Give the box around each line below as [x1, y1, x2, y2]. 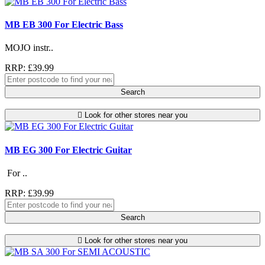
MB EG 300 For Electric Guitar [5, 144, 132, 155]
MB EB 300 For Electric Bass [5, 20, 123, 30]
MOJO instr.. [5, 43, 53, 53]
